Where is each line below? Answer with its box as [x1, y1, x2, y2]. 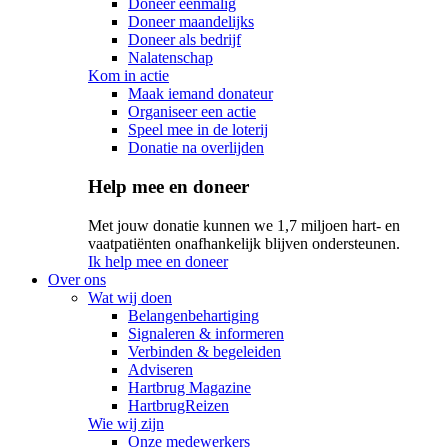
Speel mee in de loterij [128, 121, 268, 139]
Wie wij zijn [88, 414, 164, 432]
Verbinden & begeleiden [128, 342, 281, 360]
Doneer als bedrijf [128, 31, 241, 49]
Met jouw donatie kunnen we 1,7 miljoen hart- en [88, 216, 400, 234]
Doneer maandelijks [128, 13, 254, 31]
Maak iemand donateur [128, 85, 273, 103]
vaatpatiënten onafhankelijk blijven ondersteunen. [88, 234, 400, 252]
